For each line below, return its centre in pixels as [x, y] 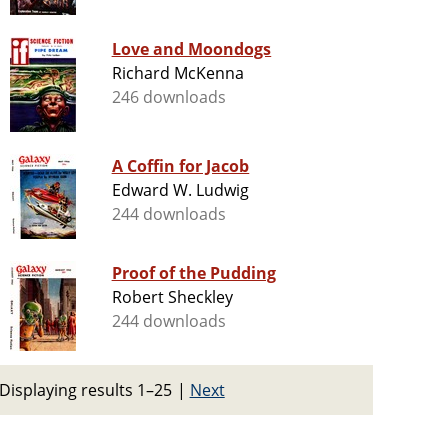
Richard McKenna [178, 73]
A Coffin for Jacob [180, 166]
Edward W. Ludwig [180, 190]
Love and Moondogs [191, 49]
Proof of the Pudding [194, 273]
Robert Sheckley [172, 297]
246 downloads [169, 97]
